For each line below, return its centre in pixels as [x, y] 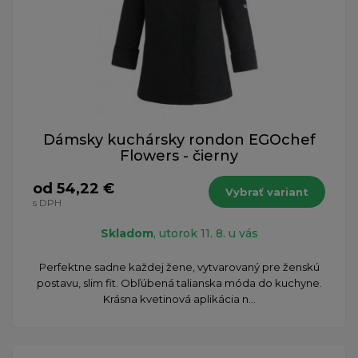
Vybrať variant [267, 191]
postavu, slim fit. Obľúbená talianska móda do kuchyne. [179, 282]
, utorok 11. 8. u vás [205, 233]
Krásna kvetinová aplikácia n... [179, 298]
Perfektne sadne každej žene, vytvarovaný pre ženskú [179, 267]
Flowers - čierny [179, 155]
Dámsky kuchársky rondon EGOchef [179, 139]
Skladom [127, 233]
